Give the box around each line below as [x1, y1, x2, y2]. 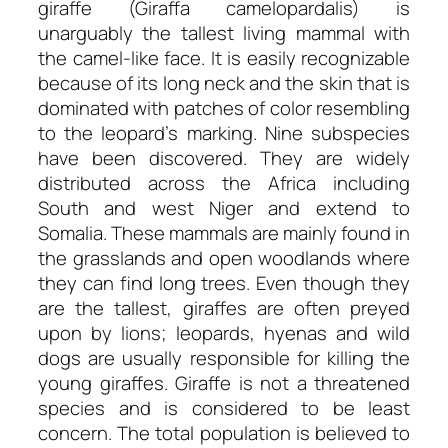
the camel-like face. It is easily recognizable [38, 45, 410, 72]
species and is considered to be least [38, 395, 410, 422]
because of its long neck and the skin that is [38, 70, 410, 97]
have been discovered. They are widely [38, 145, 410, 172]
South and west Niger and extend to [38, 195, 410, 222]
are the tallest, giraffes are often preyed [38, 295, 410, 322]
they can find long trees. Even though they [38, 270, 410, 297]
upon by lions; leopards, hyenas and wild [38, 320, 410, 347]
